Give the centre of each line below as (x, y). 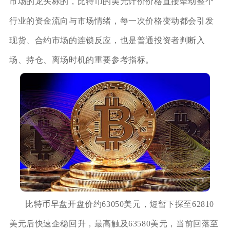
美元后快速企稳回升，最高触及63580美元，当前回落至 (114, 223)
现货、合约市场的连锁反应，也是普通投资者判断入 (107, 40)
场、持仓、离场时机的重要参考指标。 (82, 60)
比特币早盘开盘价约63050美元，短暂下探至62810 (120, 204)
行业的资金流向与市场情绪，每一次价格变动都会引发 (111, 21)
